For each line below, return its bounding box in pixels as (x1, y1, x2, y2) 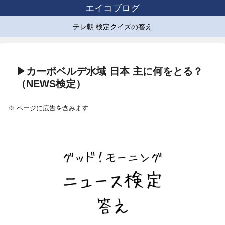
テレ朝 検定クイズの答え (73, 22, 152, 31)
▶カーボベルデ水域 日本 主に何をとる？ (16, 66, 203, 77)
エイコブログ (85, 3, 140, 13)
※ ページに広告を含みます (8, 104, 88, 113)
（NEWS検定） (16, 78, 86, 90)
